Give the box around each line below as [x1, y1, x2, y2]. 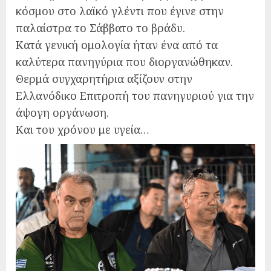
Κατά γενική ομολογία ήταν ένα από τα [16, 37, 218, 52]
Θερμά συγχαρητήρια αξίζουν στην [16, 71, 192, 86]
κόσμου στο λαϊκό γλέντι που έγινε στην [16, 3, 224, 18]
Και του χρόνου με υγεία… [16, 122, 149, 137]
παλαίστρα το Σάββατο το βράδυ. [16, 20, 185, 35]
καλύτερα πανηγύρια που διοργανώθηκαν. [16, 54, 233, 69]
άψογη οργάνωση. [16, 105, 109, 120]
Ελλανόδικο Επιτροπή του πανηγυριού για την [16, 88, 254, 103]
